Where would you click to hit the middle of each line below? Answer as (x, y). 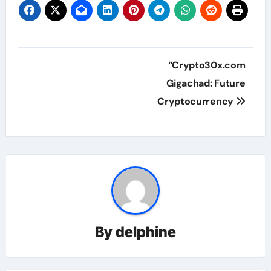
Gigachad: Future (206, 83)
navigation (65, 83)
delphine (146, 232)
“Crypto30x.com (207, 65)
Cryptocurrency (197, 101)
